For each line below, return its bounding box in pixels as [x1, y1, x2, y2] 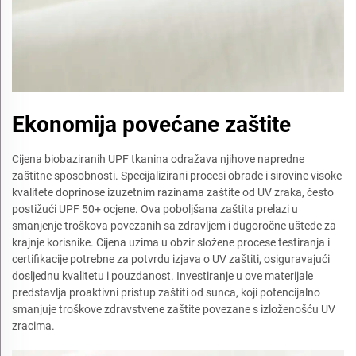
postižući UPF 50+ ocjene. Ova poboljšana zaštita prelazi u [12, 202, 298, 215]
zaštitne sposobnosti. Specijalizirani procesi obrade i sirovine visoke [12, 168, 342, 182]
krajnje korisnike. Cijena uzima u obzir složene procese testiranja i [12, 235, 330, 249]
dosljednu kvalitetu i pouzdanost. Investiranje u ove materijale [12, 269, 313, 282]
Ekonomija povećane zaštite [12, 110, 291, 137]
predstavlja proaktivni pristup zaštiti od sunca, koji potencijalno [12, 285, 320, 299]
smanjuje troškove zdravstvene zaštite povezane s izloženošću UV [12, 302, 335, 315]
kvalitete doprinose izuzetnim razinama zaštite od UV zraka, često [12, 185, 334, 199]
